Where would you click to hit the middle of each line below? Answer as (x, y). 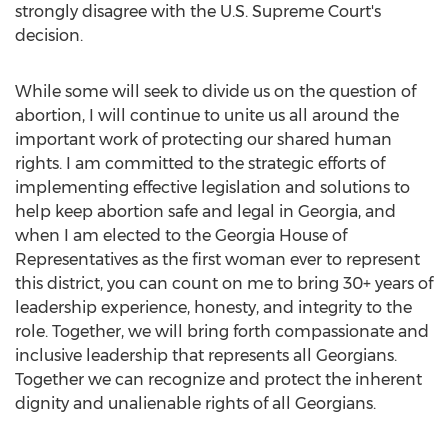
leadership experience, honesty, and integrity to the (213, 307)
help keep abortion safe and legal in (156, 211)
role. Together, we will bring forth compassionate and (222, 331)
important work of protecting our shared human (203, 139)
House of (311, 235)
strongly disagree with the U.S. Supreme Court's (198, 11)
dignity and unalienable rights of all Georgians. (195, 403)
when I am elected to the (115, 235)
